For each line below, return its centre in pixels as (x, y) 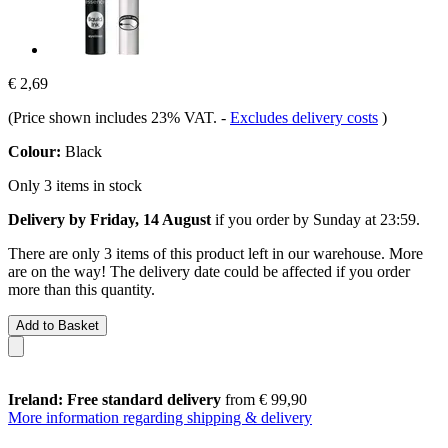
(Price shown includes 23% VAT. (114, 117)
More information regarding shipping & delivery (160, 417)
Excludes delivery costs (304, 117)
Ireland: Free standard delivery (114, 399)
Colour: (34, 151)
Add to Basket (57, 325)
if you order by (262, 219)
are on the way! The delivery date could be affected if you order (209, 271)
